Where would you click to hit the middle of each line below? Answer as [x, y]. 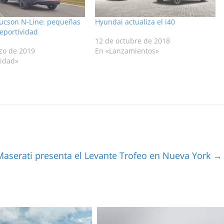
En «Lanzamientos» [127, 51]
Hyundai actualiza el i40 [135, 22]
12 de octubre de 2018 [133, 41]
